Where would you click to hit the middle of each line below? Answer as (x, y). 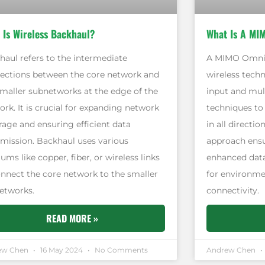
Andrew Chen (232, 250)
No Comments (121, 250)
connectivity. (232, 190)
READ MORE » (72, 218)
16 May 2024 (62, 250)
